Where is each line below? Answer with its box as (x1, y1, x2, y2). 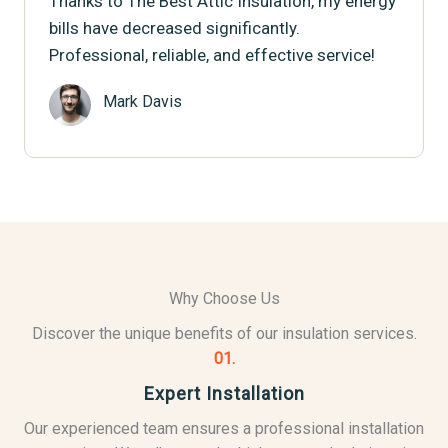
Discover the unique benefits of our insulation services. (31, 324, 417, 343)
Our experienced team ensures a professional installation (24, 419, 424, 438)
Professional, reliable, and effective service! (49, 45, 375, 65)
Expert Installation (143, 383, 305, 404)
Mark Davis (103, 92, 182, 111)
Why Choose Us (168, 289, 280, 308)
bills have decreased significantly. (49, 18, 300, 38)
